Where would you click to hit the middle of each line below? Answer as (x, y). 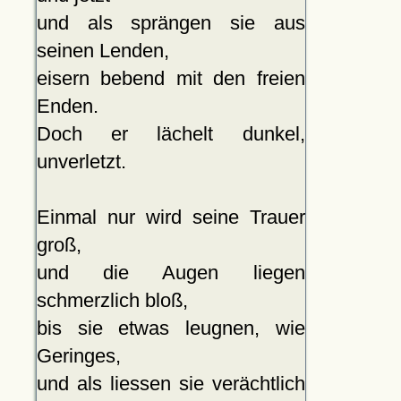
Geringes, (78, 356)
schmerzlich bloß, (112, 301)
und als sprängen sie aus (171, 23)
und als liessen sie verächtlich (171, 384)
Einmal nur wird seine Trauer (171, 218)
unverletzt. (81, 162)
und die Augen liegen (171, 273)
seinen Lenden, (102, 51)
